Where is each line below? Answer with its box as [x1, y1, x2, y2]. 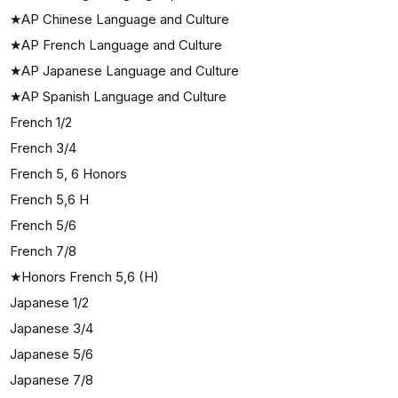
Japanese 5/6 [10, 345, 93, 362]
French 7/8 [10, 242, 76, 259]
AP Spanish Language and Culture [21, 87, 227, 105]
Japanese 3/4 [10, 319, 93, 337]
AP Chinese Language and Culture [21, 10, 229, 28]
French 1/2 [10, 113, 72, 131]
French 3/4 [10, 139, 76, 156]
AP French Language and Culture [21, 36, 222, 53]
